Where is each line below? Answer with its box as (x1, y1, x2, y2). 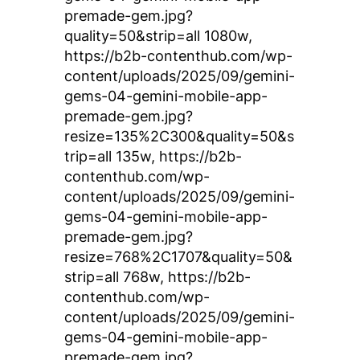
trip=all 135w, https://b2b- (64, 147, 242, 166)
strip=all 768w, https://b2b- (64, 268, 251, 286)
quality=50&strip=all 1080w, (64, 27, 252, 45)
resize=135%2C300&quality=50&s (64, 127, 294, 145)
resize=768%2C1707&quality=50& (64, 247, 292, 266)
